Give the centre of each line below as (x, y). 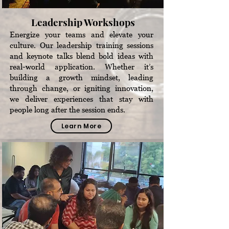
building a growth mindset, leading (82, 77)
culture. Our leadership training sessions (82, 45)
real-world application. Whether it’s (82, 66)
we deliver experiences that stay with (82, 99)
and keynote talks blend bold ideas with (82, 56)
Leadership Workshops (84, 22)
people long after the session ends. (67, 109)
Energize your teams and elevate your (82, 34)
